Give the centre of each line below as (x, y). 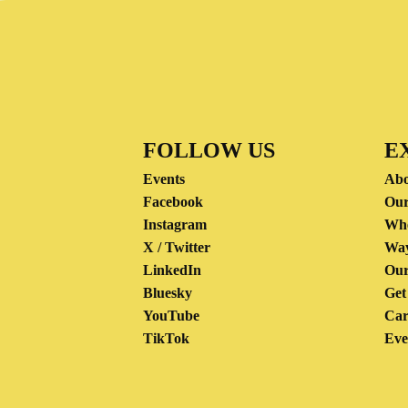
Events (164, 179)
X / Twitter (177, 247)
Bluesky (168, 293)
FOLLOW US (209, 150)
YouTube (171, 316)
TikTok (166, 338)
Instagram (175, 224)
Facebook (173, 202)
